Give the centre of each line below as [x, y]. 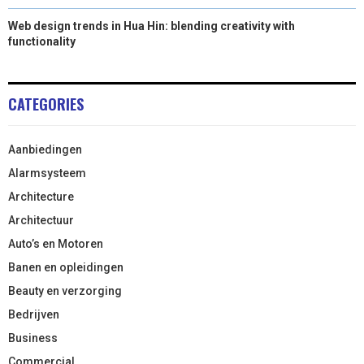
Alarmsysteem [47, 173]
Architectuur [41, 220]
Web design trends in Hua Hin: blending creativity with [152, 26]
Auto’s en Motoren [56, 243]
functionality [42, 41]
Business [33, 338]
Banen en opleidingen [66, 267]
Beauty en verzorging [65, 290]
